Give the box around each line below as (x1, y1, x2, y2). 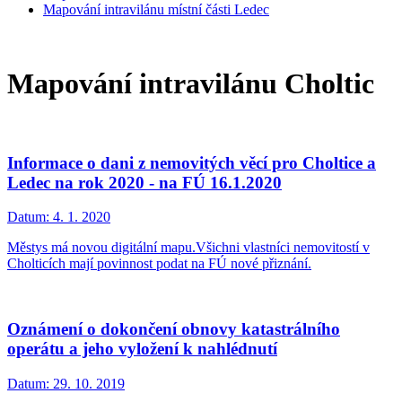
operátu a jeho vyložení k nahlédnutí (7, 339, 277, 359)
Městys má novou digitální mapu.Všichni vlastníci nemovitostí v (7, 240, 370, 256)
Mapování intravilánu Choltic (7, 67, 374, 100)
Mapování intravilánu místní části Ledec (43, 2, 269, 17)
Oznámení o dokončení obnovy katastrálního (7, 319, 340, 339)
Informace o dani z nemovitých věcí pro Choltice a (7, 153, 376, 172)
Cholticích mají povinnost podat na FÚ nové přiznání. (7, 256, 311, 272)
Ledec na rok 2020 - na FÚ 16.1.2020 (7, 172, 282, 192)
